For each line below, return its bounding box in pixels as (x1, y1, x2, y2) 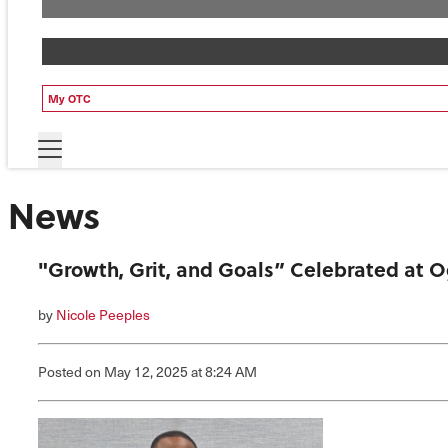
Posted (38, 361, 85, 381)
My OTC (48, 90, 91, 106)
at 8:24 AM (191, 361, 257, 381)
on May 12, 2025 (85, 361, 188, 381)
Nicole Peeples (56, 304, 150, 324)
